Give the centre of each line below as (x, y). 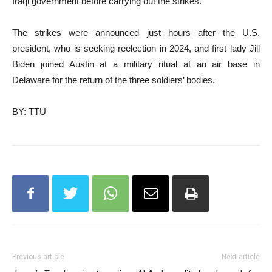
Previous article (38, 257)
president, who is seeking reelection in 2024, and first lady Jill (136, 49)
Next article (241, 257)
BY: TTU (29, 112)
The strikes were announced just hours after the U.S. (136, 33)
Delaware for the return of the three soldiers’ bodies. (114, 80)
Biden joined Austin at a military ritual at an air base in (136, 64)
